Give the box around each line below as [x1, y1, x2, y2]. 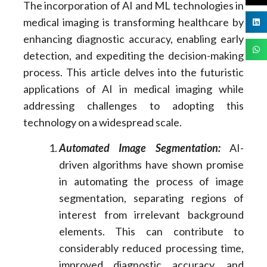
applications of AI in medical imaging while [23, 82, 244, 96]
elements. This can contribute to [58, 224, 244, 238]
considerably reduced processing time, [58, 241, 244, 254]
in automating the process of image [58, 174, 244, 188]
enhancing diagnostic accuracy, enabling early [23, 32, 244, 46]
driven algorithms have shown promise [58, 157, 244, 171]
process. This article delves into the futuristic [23, 66, 244, 79]
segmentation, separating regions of [58, 191, 244, 204]
